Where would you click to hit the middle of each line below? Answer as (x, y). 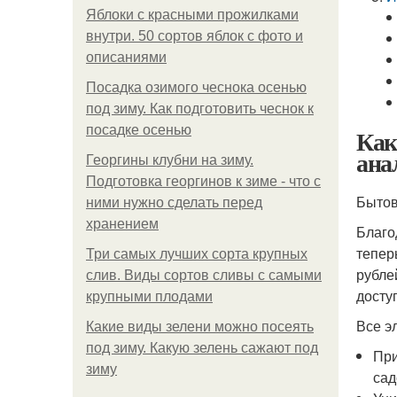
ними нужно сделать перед (174, 202)
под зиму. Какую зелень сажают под (202, 348)
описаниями (126, 57)
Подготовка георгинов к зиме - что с (203, 181)
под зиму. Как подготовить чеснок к (200, 109)
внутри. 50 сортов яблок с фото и (195, 36)
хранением (122, 224)
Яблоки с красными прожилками (192, 15)
